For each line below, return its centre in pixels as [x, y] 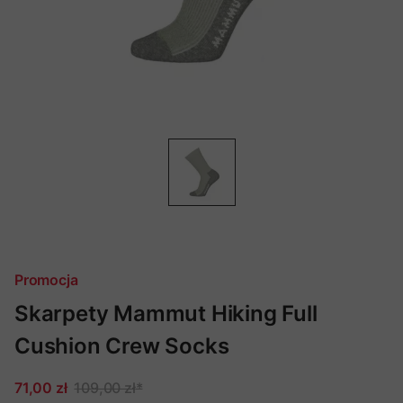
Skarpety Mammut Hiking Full [166, 313]
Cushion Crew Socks [122, 346]
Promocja [46, 280]
